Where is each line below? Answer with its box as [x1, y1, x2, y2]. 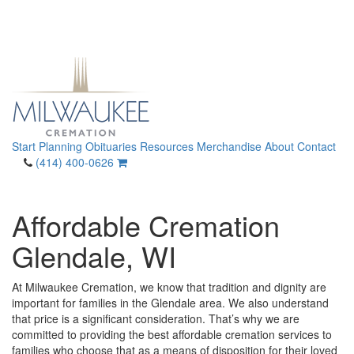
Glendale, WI [12, 235, 176, 276]
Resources [140, 138, 194, 154]
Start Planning [12, 138, 82, 154]
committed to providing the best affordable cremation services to [12, 326, 332, 342]
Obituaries [85, 138, 137, 154]
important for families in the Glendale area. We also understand [12, 295, 329, 311]
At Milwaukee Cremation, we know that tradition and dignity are [12, 279, 326, 295]
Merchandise [197, 138, 262, 154]
